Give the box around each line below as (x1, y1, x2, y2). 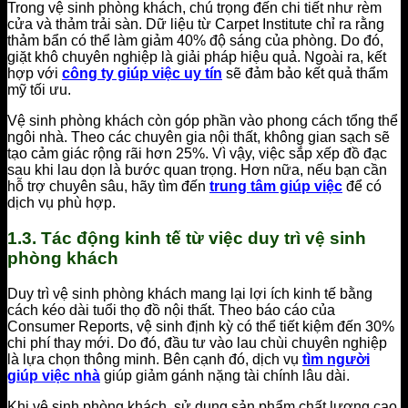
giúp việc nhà (7, 367, 100, 383)
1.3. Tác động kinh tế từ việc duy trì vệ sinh (7, 229, 366, 248)
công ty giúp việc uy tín (62, 66, 222, 82)
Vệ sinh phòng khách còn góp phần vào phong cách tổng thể (7, 113, 398, 129)
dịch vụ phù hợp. (7, 195, 116, 211)
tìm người (302, 351, 370, 367)
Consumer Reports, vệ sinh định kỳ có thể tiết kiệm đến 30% (7, 318, 394, 334)
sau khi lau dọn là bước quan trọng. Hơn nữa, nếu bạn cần (7, 162, 387, 178)
